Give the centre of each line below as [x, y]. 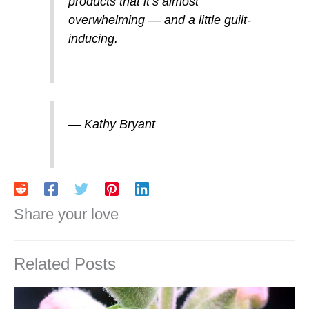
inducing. [93, 39]
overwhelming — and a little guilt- [159, 20]
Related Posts [65, 264]
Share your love [66, 215]
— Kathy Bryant [111, 124]
